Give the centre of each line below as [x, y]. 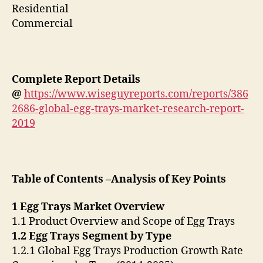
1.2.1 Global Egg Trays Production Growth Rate [127, 251]
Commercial [42, 23]
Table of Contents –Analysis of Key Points [119, 179]
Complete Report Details [76, 79]
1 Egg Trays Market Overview [89, 207]
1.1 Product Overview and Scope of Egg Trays [124, 222]
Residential [41, 9]
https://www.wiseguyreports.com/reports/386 [136, 94]
